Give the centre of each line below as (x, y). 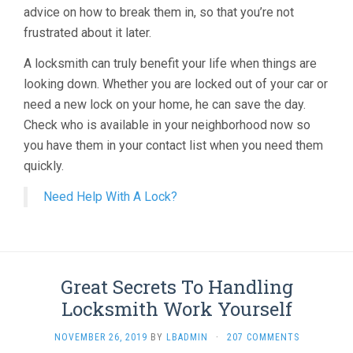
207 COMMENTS (263, 337)
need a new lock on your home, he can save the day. (165, 104)
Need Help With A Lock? (110, 197)
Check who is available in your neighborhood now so (167, 125)
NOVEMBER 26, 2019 (100, 337)
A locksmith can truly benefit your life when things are (170, 63)
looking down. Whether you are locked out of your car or (176, 84)
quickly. (44, 166)
